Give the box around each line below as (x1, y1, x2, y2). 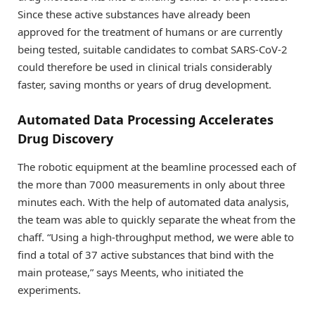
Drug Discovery (18, 130, 113, 148)
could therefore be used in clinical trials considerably (18, 59, 272, 74)
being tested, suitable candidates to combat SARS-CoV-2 (18, 41, 288, 56)
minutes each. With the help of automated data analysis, (18, 194, 289, 209)
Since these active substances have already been (18, 6, 250, 21)
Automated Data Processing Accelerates (18, 111, 274, 129)
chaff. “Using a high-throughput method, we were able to (18, 229, 294, 244)
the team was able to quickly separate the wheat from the (18, 212, 295, 226)
